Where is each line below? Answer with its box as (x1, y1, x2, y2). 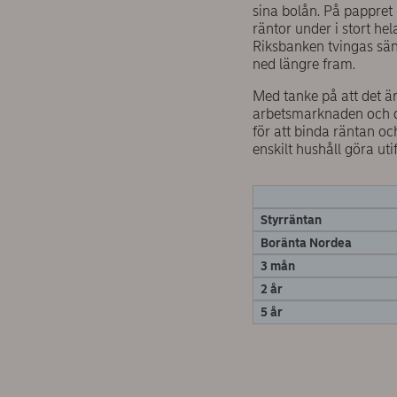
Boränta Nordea (260, 236, 352, 251)
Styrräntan (260, 213, 322, 228)
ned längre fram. (252, 56, 355, 74)
